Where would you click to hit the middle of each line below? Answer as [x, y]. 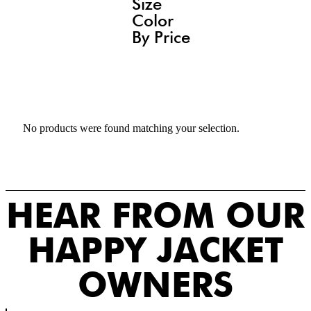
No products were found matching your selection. [131, 128]
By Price [161, 37]
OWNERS [155, 285]
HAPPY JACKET [155, 250]
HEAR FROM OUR [155, 215]
